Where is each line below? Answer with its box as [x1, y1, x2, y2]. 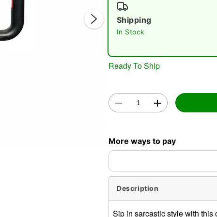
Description [117, 184, 159, 193]
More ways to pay [108, 136, 176, 146]
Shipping [117, 15, 152, 25]
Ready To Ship [108, 60, 160, 71]
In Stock [117, 28, 145, 36]
